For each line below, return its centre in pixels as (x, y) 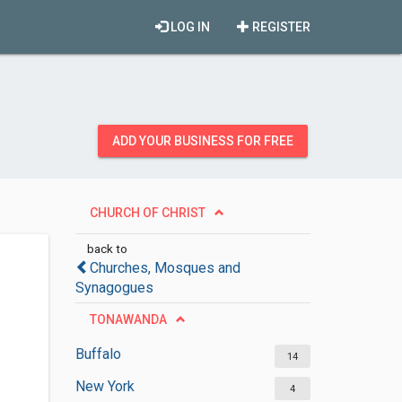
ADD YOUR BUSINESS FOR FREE (203, 141)
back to (107, 249)
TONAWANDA (128, 319)
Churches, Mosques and (165, 268)
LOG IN (189, 27)
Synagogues (114, 288)
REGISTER (280, 27)
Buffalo (98, 354)
